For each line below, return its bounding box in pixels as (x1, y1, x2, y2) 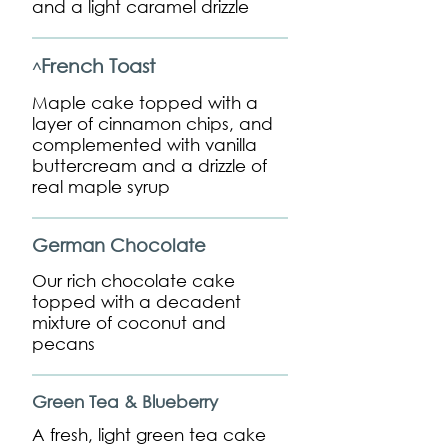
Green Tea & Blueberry (32, 391, 218, 412)
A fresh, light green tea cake (32, 424, 266, 445)
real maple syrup (32, 176, 170, 197)
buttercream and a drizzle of (32, 155, 267, 176)
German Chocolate (32, 234, 206, 256)
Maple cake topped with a (32, 92, 258, 113)
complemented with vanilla (32, 134, 257, 155)
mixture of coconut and (32, 312, 226, 333)
